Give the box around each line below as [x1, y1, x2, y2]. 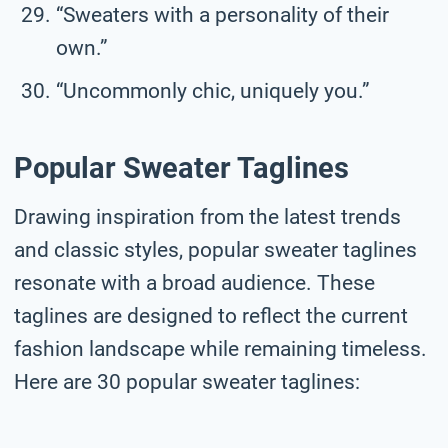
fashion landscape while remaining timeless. [14, 336, 427, 361]
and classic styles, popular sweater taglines [14, 237, 417, 262]
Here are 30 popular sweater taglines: [14, 369, 360, 394]
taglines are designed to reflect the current [14, 303, 408, 328]
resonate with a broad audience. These [14, 270, 375, 295]
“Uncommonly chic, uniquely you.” [56, 78, 370, 103]
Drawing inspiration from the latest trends [14, 204, 401, 229]
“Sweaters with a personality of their [56, 2, 389, 27]
